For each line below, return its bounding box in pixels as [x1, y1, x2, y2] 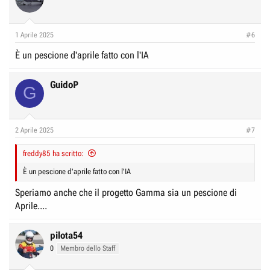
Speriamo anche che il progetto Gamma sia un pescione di [15, 186, 237, 198]
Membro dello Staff [60, 243, 115, 253]
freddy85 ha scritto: [23, 148, 84, 158]
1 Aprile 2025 [15, 30, 54, 39]
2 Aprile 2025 [15, 125, 54, 134]
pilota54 [50, 229, 83, 241]
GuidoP [50, 78, 78, 90]
